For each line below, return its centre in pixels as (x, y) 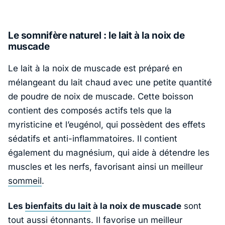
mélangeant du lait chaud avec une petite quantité (110, 82)
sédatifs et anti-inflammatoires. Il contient (93, 138)
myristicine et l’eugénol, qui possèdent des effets (107, 124)
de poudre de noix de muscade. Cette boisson (101, 96)
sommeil (25, 181)
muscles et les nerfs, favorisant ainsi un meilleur (105, 166)
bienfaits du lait (58, 206)
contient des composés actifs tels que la (90, 110)
